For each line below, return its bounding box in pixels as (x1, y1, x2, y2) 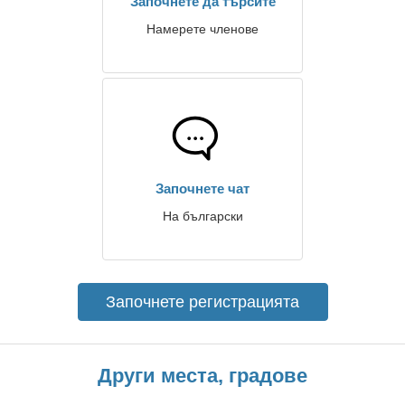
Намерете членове (146, 22, 259, 36)
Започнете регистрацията (106, 293, 299, 311)
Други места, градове (98, 364, 307, 387)
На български (162, 209, 243, 223)
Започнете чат (155, 181, 250, 196)
